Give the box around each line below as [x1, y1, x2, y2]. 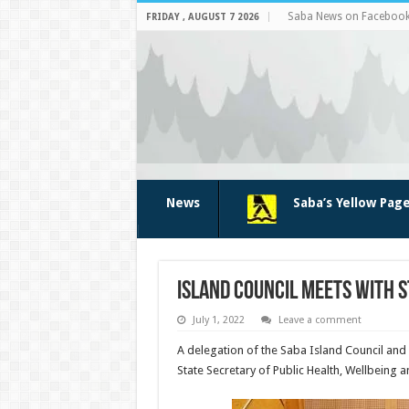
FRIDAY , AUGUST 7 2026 [145, 12, 259, 22]
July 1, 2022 [192, 314, 245, 326]
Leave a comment [278, 314, 362, 326]
